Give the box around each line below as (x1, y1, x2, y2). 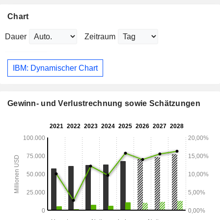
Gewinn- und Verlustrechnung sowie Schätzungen (7, 99, 200, 108)
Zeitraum (84, 32, 115, 41)
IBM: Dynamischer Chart (13, 63, 98, 72)
